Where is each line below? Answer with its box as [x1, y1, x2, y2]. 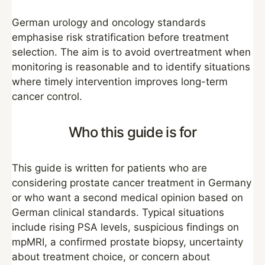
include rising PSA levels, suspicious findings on [12, 221, 239, 233]
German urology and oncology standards [12, 17, 206, 28]
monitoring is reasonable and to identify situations [12, 61, 250, 73]
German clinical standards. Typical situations [12, 206, 224, 218]
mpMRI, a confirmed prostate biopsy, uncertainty [12, 236, 243, 248]
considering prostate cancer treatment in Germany [12, 177, 251, 189]
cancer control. [12, 91, 82, 102]
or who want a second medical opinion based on [12, 192, 243, 203]
